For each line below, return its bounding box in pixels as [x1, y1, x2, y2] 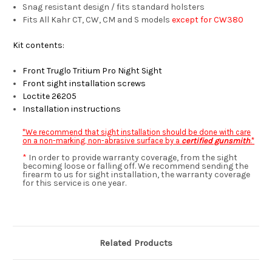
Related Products [100, 237, 172, 249]
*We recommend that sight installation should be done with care [22, 127, 251, 137]
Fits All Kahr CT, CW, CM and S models [22, 15, 172, 25]
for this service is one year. [22, 178, 127, 189]
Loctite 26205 [22, 91, 77, 102]
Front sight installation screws [22, 78, 146, 89]
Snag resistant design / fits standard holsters [22, 2, 205, 13]
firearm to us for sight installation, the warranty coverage [22, 169, 251, 180]
